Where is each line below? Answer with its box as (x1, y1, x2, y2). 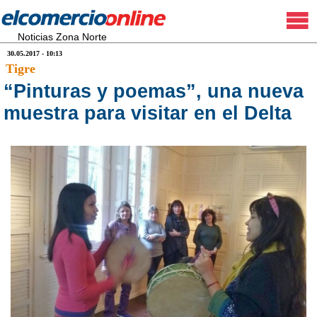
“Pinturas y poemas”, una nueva (4, 81, 304, 102)
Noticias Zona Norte (18, 31, 107, 42)
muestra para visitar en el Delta (4, 103, 292, 124)
